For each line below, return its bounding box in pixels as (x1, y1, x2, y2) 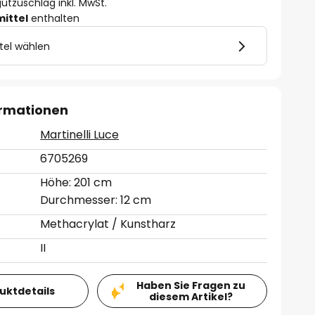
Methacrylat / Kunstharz (40, 216, 176, 232)
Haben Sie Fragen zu (136, 278, 245, 292)
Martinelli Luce (40, 127, 120, 143)
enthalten (28, 11, 80, 25)
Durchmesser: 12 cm (40, 192, 152, 208)
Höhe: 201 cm (40, 174, 112, 191)
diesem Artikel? (148, 290, 233, 304)
